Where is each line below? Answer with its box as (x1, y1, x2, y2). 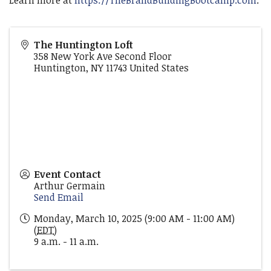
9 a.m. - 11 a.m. (34, 235, 99, 248)
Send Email (34, 191, 83, 204)
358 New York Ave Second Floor (34, 50, 172, 63)
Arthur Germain (34, 179, 105, 192)
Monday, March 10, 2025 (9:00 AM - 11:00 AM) (34, 212, 235, 225)
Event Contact (34, 168, 101, 181)
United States (129, 61, 189, 74)
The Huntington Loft (34, 38, 133, 51)
